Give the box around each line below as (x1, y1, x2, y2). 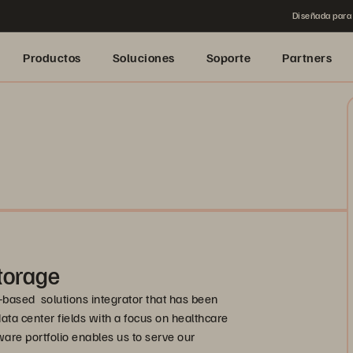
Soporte (206, 50, 251, 65)
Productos (23, 50, 81, 65)
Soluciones (112, 50, 175, 65)
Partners (282, 50, 332, 65)
